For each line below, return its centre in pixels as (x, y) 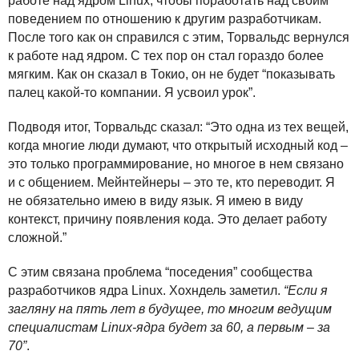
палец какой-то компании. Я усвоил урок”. (132, 93)
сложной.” (37, 238)
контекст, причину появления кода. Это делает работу (167, 219)
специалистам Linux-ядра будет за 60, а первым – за (169, 327)
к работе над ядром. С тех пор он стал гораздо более (166, 56)
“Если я (306, 290)
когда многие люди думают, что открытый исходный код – (178, 145)
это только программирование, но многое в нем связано (176, 164)
